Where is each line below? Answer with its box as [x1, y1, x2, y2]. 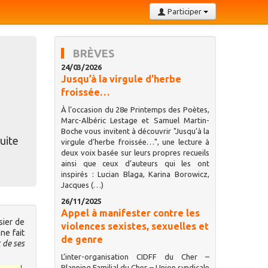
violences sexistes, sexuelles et [60, 221, 209, 232]
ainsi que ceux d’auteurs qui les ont [60, 159, 209, 167]
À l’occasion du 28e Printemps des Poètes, [60, 105, 209, 114]
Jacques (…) [60, 181, 103, 189]
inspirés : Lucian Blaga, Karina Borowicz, [60, 170, 209, 178]
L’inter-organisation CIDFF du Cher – [60, 252, 209, 261]
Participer [166, 7, 203, 16]
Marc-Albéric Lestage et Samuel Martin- [60, 116, 209, 124]
